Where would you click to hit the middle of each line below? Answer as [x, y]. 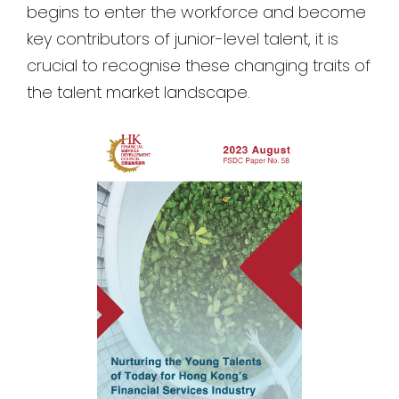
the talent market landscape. [138, 92]
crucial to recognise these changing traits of [199, 65]
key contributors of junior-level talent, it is [183, 39]
